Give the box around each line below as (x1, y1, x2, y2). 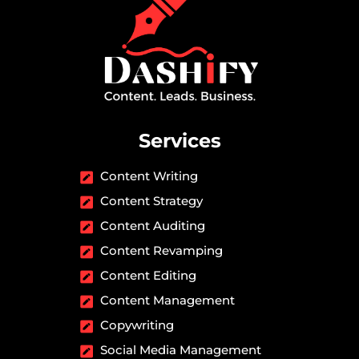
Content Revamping (100, 243, 223, 259)
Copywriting (100, 317, 174, 333)
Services (138, 129, 221, 153)
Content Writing (100, 168, 198, 184)
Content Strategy (100, 193, 203, 209)
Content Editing (100, 268, 196, 284)
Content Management (100, 292, 235, 309)
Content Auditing (100, 218, 205, 234)
